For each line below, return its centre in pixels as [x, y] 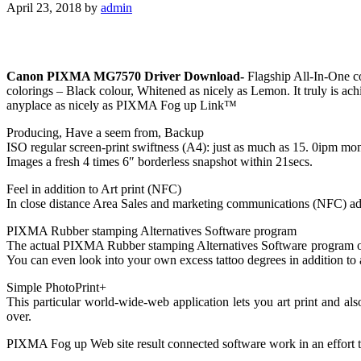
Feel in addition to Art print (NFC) [94, 189]
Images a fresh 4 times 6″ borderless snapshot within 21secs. [160, 161]
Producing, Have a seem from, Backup [105, 132]
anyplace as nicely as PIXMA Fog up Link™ [122, 105]
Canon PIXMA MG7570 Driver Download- [127, 76]
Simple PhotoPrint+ [56, 287]
